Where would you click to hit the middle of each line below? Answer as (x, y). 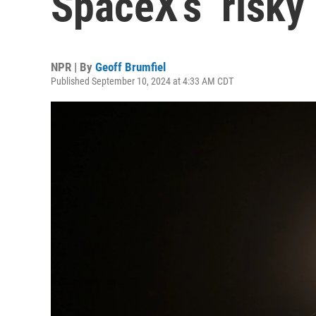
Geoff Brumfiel (130, 67)
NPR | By (73, 67)
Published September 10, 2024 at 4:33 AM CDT (142, 81)
